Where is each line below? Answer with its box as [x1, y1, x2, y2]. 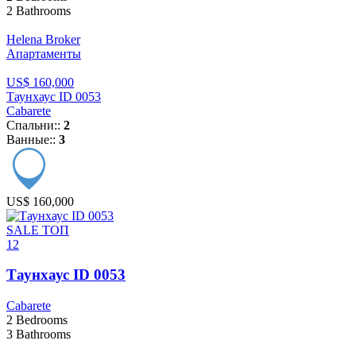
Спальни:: [6, 118, 64, 132]
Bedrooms [13, 313, 68, 327]
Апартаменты [6, 46, 81, 60]
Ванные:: [6, 132, 59, 146]
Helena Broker [6, 32, 80, 46]
